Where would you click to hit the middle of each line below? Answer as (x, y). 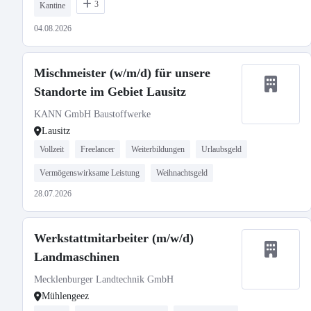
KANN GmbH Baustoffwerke (92, 114)
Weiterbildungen (158, 149)
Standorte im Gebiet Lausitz (110, 92)
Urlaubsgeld (221, 149)
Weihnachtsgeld (182, 173)
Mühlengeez (65, 296)
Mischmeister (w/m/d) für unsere (122, 73)
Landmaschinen (77, 257)
